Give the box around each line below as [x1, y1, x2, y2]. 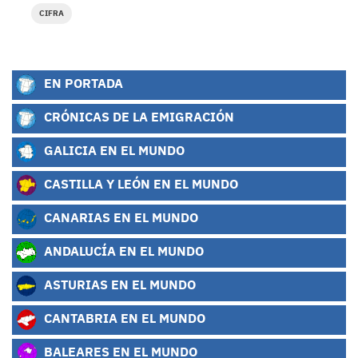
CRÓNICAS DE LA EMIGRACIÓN [41, 108, 234, 125]
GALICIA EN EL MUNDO [41, 141, 185, 159]
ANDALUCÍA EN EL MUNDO [41, 242, 204, 260]
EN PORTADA [41, 74, 123, 92]
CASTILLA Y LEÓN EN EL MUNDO [41, 175, 238, 193]
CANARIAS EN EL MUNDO [41, 209, 198, 226]
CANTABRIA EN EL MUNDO [41, 309, 205, 327]
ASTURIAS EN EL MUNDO [41, 276, 196, 293]
